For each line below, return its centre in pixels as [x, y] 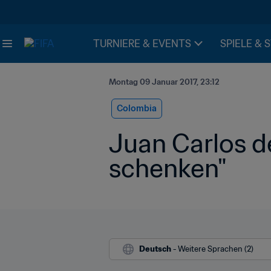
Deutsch [155, 249]
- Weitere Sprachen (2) [213, 249]
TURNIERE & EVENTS [142, 44]
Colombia [137, 108]
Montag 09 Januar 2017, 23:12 [164, 82]
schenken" [168, 168]
